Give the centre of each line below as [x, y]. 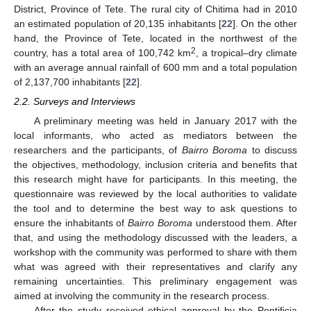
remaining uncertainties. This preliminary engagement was [155, 281]
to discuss [272, 150]
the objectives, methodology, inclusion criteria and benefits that [155, 164]
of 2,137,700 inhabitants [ [70, 82]
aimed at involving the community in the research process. [142, 295]
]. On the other [265, 23]
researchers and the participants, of [98, 150]
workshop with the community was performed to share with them [155, 252]
